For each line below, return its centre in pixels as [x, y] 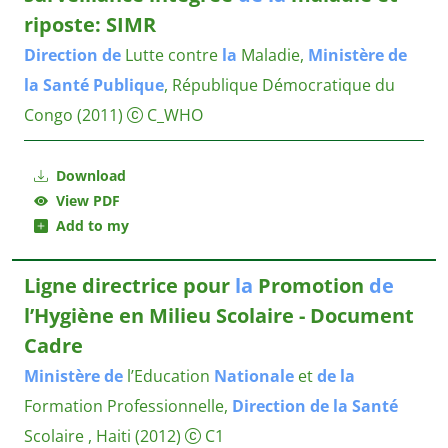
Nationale [254, 376]
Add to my [88, 225]
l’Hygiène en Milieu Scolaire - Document [219, 315]
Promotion [311, 285]
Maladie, [272, 55]
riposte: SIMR [90, 24]
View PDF [84, 200]
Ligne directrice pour [129, 285]
